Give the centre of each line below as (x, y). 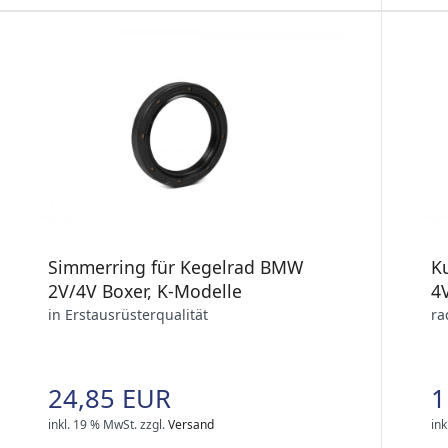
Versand (191, 425)
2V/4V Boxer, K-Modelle (145, 291)
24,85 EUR (109, 399)
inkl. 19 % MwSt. (92, 425)
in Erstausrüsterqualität (128, 315)
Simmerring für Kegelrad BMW (175, 267)
